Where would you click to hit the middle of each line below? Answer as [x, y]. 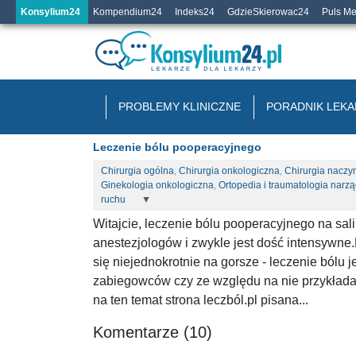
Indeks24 [195, 12]
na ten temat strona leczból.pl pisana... [201, 300]
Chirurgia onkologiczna [229, 171]
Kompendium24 [128, 12]
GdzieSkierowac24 [268, 12]
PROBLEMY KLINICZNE [180, 106]
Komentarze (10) [153, 332]
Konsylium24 [50, 12]
